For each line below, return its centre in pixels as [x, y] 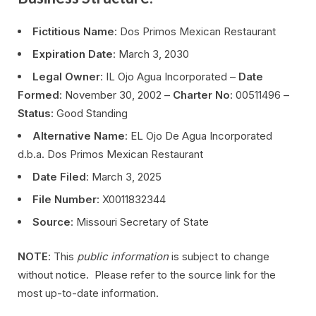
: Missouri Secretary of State [140, 222]
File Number [65, 200]
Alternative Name [79, 136]
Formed [38, 95]
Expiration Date [73, 54]
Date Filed [59, 177]
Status [34, 114]
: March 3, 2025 [124, 177]
